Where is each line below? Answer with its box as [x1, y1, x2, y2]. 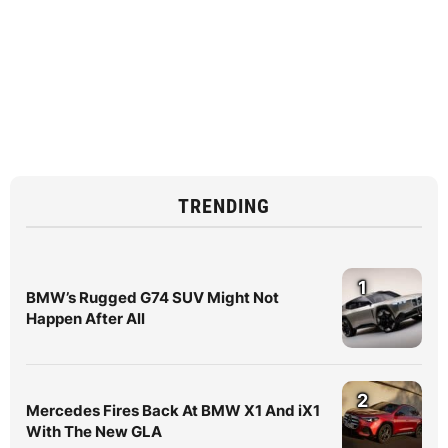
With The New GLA [26, 422, 162, 442]
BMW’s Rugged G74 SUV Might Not [26, 288, 279, 308]
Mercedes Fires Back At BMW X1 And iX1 [26, 401, 320, 421]
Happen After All [26, 309, 145, 329]
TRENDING [178, 194, 270, 219]
